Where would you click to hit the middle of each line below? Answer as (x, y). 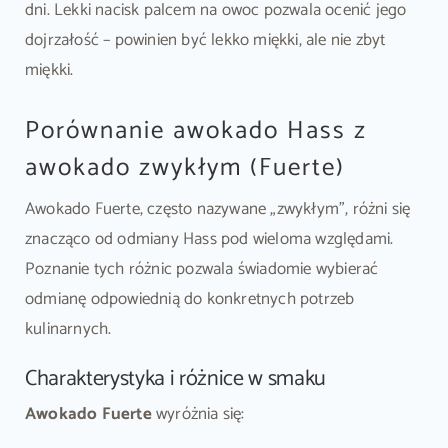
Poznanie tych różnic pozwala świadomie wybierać (201, 269)
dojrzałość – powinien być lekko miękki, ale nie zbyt (205, 39)
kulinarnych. (68, 329)
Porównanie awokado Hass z (195, 130)
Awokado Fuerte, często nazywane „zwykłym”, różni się (217, 209)
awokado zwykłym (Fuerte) (184, 167)
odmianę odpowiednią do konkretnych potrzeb (189, 299)
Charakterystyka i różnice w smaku (175, 379)
